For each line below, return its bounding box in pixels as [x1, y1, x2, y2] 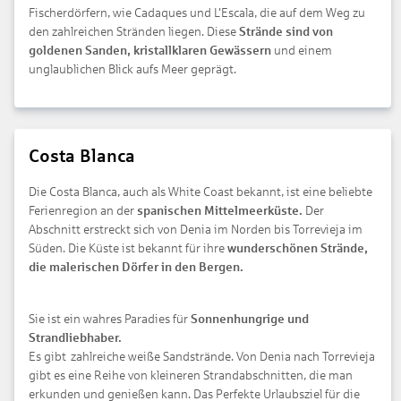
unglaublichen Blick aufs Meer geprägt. [29, 62, 236, 76]
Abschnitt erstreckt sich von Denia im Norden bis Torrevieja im [29, 222, 363, 236]
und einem [274, 43, 332, 57]
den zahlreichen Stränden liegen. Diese [29, 24, 239, 38]
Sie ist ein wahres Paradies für [29, 311, 191, 326]
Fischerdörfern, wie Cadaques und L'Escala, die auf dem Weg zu [29, 5, 365, 20]
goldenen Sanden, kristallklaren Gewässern [29, 43, 274, 57]
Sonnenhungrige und [191, 311, 309, 326]
